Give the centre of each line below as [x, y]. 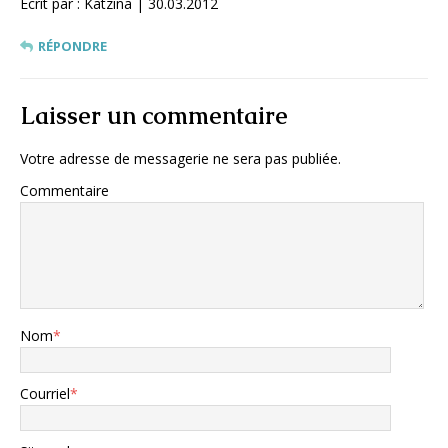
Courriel [45, 393]
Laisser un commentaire [154, 115]
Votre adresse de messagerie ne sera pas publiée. [180, 158]
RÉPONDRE [72, 45]
